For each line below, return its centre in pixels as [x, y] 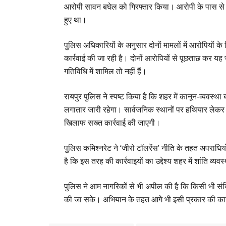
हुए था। [76, 19]
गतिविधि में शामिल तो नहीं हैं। [106, 71]
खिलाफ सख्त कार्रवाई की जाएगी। [112, 122]
